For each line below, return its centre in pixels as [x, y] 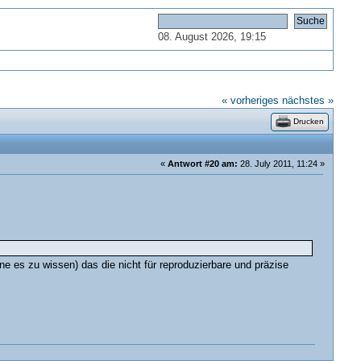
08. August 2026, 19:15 [212, 37]
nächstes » [308, 101]
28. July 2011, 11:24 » [282, 164]
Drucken [309, 122]
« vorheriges [251, 101]
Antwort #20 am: [203, 164]
